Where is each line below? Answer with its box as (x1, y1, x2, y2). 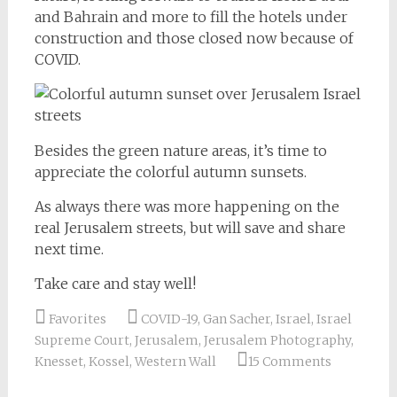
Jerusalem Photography (203, 332, 351, 348)
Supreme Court (34, 332, 129, 348)
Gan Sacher (202, 311, 270, 327)
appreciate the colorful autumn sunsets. (34, 163, 307, 181)
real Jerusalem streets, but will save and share (34, 219, 346, 237)
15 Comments (247, 354, 331, 370)
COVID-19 (140, 311, 198, 327)
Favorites (48, 311, 106, 327)
